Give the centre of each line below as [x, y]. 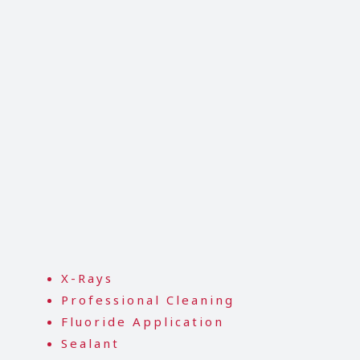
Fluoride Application [142, 321]
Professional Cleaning [147, 299]
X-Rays [87, 278]
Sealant [90, 343]
